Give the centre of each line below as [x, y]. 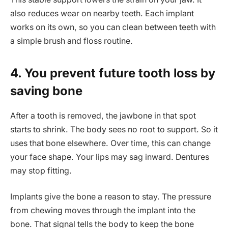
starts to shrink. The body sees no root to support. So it [114, 129]
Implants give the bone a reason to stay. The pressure [111, 197]
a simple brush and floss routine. [72, 41]
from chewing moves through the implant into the [103, 211]
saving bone [46, 91]
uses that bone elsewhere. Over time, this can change [110, 143]
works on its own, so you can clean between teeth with [113, 27]
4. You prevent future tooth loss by [113, 73]
